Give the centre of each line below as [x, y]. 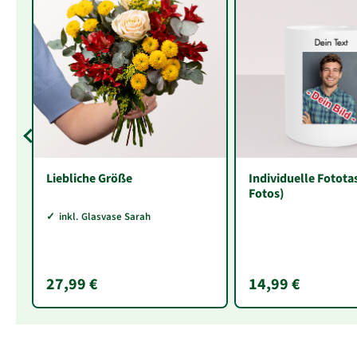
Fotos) [267, 194]
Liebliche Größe [89, 178]
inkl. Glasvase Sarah [105, 217]
